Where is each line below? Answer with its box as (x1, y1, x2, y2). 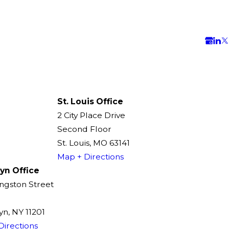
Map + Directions (57, 151, 124, 162)
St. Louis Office (57, 96, 123, 106)
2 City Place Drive (57, 110, 125, 120)
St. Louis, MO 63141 (57, 138, 130, 148)
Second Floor (57, 124, 111, 134)
